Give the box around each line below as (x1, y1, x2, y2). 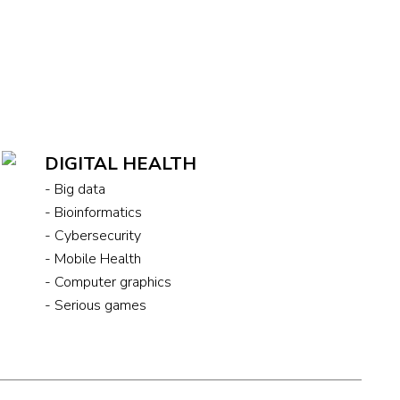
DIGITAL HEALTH (45, 151, 197, 176)
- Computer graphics (45, 271, 172, 292)
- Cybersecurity (45, 225, 142, 246)
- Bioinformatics (45, 202, 143, 222)
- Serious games (45, 295, 147, 315)
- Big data (45, 179, 106, 199)
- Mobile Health (45, 248, 142, 269)
